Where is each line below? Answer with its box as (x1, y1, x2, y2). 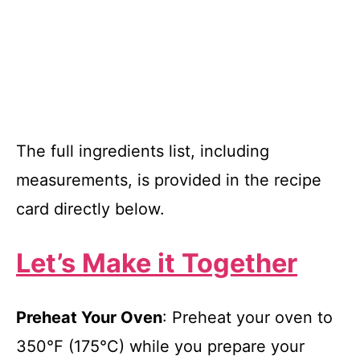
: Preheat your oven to (162, 307, 333, 327)
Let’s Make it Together (16, 247, 297, 279)
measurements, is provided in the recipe (16, 170, 321, 190)
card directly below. (16, 198, 165, 219)
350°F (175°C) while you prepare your (16, 336, 305, 356)
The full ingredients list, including (16, 141, 269, 161)
